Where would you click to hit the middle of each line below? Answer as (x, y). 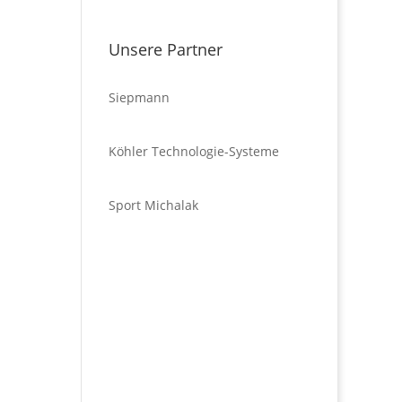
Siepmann (139, 97)
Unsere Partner (165, 49)
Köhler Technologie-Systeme (193, 151)
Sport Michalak (153, 205)
